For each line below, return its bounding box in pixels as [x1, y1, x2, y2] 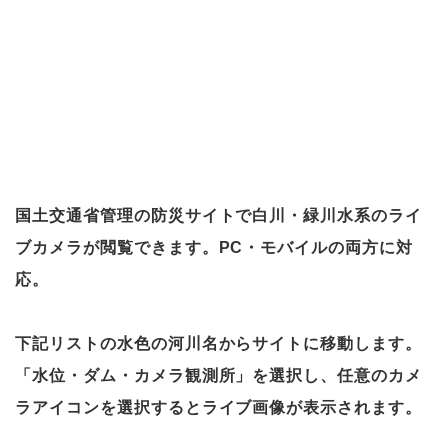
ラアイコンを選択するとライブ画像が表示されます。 [15, 399, 423, 416]
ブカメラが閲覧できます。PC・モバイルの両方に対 [15, 239, 414, 256]
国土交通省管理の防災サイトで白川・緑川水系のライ [15, 207, 423, 224]
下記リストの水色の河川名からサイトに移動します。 [15, 335, 423, 352]
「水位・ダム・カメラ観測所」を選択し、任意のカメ [15, 367, 423, 384]
